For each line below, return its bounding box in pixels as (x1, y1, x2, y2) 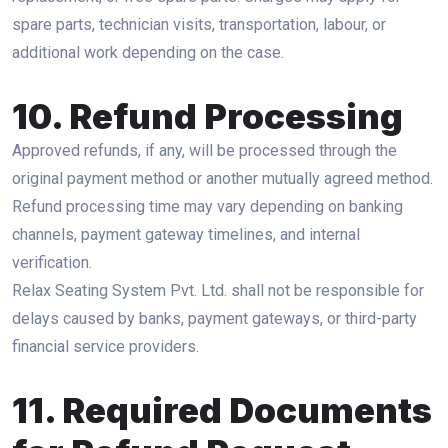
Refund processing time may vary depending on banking (12, 197, 403, 216)
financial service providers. (12, 337, 199, 356)
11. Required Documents (12, 389, 432, 431)
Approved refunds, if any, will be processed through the (12, 141, 397, 160)
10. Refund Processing (12, 95, 403, 137)
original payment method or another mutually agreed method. (12, 169, 433, 188)
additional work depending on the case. (12, 43, 284, 62)
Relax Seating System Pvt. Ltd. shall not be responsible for (12, 281, 424, 300)
